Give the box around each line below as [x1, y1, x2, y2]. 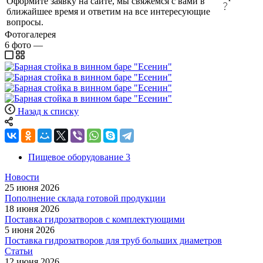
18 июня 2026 [5, 203, 59, 214]
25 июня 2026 [5, 182, 59, 193]
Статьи [5, 245, 33, 256]
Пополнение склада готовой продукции [5, 193, 166, 203]
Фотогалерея [5, 29, 56, 39]
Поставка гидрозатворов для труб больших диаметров [5, 235, 222, 245]
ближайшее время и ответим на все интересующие [6, 6, 210, 16]
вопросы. [6, 16, 43, 27]
